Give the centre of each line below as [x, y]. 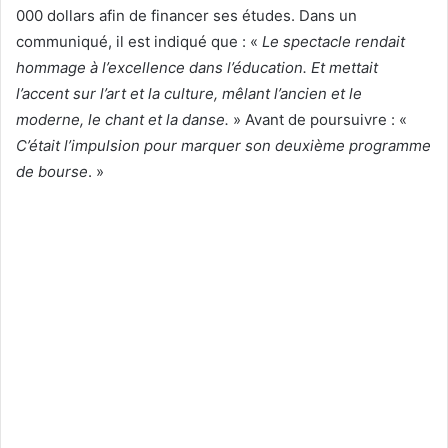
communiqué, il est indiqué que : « [139, 41]
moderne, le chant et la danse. [122, 119]
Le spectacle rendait [333, 41]
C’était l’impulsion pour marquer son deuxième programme [223, 145]
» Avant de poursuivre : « [318, 119]
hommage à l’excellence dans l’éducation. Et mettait [197, 67]
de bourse [52, 171]
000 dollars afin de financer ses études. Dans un [186, 15]
